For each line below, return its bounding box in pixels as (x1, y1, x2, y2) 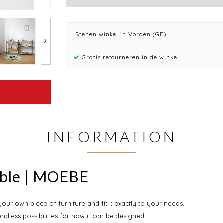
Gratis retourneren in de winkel (79, 53, 179, 61)
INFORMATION (46, 127, 177, 145)
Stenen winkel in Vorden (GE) (73, 30, 167, 38)
